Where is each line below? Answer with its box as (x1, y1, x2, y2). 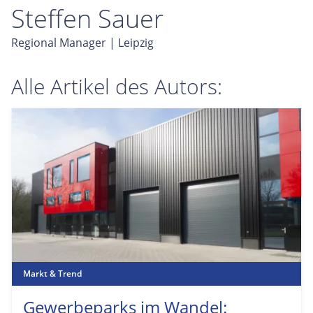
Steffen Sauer (11, 1, 163, 36)
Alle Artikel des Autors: (11, 72, 222, 101)
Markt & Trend (23, 268, 82, 279)
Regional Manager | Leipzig (11, 35, 154, 50)
